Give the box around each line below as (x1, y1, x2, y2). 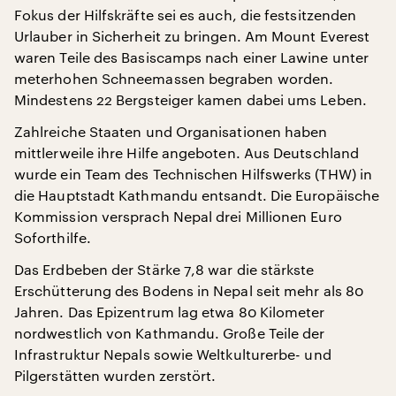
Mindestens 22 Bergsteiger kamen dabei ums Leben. (14, 91, 367, 108)
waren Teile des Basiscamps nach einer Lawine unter (14, 49, 369, 65)
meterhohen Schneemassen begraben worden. (14, 70, 334, 87)
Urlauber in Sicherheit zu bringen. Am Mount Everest (14, 27, 370, 44)
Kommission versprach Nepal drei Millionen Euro (14, 208, 342, 225)
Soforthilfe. (14, 229, 91, 246)
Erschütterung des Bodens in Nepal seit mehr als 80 (14, 282, 363, 299)
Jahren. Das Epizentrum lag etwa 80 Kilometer (14, 303, 325, 320)
